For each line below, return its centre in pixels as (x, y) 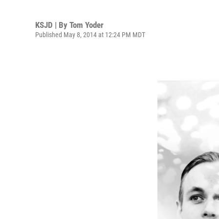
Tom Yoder (87, 25)
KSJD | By (52, 25)
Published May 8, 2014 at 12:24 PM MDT (90, 34)
